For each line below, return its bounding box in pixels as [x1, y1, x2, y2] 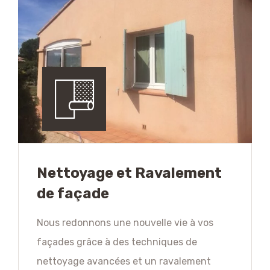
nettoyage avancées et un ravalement [37, 256, 211, 268]
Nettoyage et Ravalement [37, 165, 222, 182]
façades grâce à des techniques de [37, 236, 197, 248]
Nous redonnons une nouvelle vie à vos [37, 217, 213, 229]
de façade [37, 185, 109, 202]
